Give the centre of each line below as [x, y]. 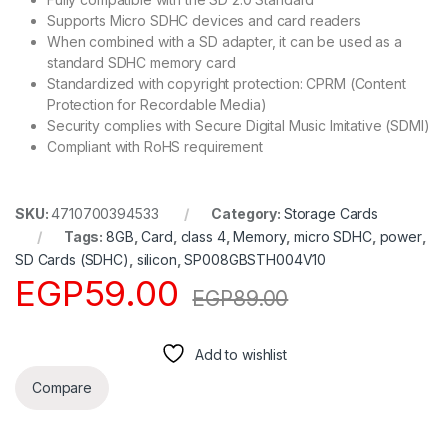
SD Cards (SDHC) [72, 259]
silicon [156, 259]
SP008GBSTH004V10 [255, 259]
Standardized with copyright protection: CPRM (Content [226, 83]
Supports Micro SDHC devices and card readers [204, 20]
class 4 [203, 236]
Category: [247, 213]
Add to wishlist [240, 354]
